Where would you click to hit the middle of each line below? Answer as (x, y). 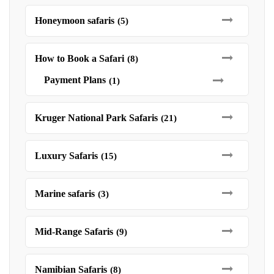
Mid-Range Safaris (74, 231)
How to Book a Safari (80, 58)
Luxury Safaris (66, 156)
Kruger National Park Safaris (96, 118)
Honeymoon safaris (75, 20)
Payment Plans (75, 80)
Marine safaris (65, 194)
